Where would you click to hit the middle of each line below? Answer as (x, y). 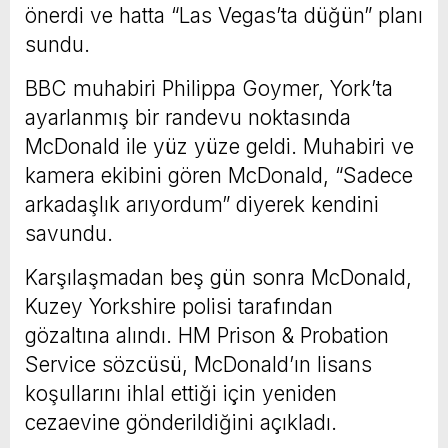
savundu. (69, 233)
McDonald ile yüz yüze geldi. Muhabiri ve (219, 146)
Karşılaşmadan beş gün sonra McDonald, (218, 277)
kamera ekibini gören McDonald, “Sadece (219, 175)
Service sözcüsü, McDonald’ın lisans (198, 364)
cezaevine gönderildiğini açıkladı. (181, 422)
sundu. (57, 44)
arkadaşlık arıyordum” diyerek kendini (202, 204)
